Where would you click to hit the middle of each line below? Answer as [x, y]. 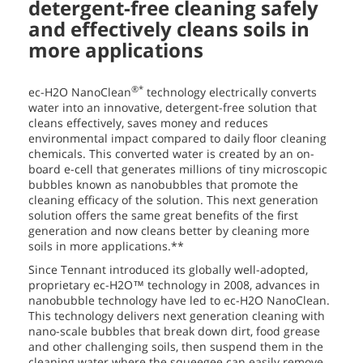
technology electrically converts [230, 92]
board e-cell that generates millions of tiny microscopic [178, 169]
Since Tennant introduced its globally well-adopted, [168, 270]
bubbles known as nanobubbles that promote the [163, 185]
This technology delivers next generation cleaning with [177, 316]
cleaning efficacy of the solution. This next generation [173, 200]
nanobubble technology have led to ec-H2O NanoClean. [179, 301]
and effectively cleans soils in [169, 29]
